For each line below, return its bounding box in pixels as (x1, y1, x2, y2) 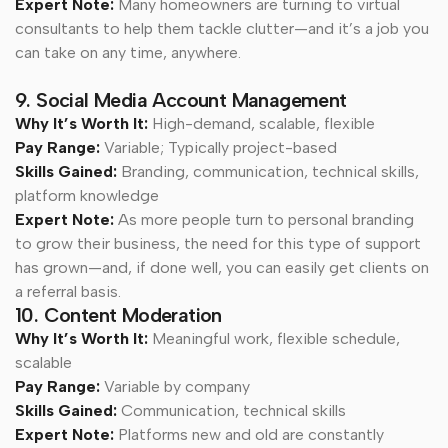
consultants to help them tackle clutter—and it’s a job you (15, 18, 429, 38)
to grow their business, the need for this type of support (15, 233, 421, 253)
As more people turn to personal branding (118, 209, 414, 229)
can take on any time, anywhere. (15, 42, 245, 62)
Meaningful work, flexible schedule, (152, 328, 400, 348)
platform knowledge (15, 185, 159, 205)
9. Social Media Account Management (15, 87, 352, 112)
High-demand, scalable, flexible (152, 113, 379, 133)
